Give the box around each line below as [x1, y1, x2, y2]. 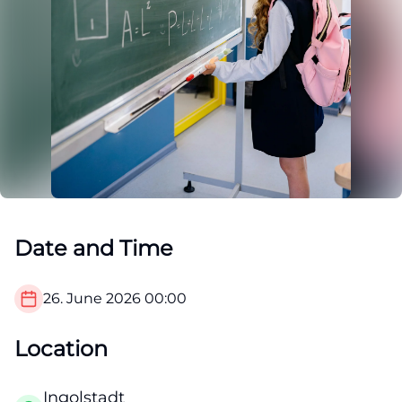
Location [14, 336, 108, 362]
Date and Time [14, 235, 173, 261]
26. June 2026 [43, 290, 141, 307]
